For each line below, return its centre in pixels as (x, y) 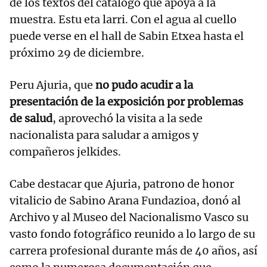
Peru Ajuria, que (52, 85)
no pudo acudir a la (144, 85)
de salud (31, 119)
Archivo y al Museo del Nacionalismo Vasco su (129, 218)
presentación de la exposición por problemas (126, 102)
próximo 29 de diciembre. (77, 53)
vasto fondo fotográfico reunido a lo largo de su (132, 234)
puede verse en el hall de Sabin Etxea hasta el (127, 36)
